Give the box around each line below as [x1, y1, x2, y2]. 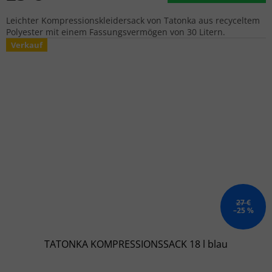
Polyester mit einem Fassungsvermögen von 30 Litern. [6, 25, 225, 38]
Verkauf [11, 39, 42, 50]
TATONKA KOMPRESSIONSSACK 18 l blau [44, 237, 228, 251]
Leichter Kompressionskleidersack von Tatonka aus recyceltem [6, 14, 260, 26]
